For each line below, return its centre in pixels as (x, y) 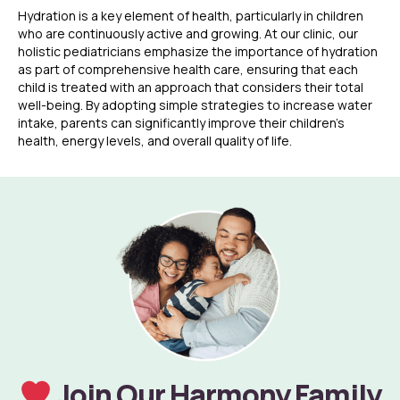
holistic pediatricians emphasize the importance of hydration (198, 52)
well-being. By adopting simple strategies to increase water (195, 105)
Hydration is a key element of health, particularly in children (191, 16)
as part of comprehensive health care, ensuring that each (188, 70)
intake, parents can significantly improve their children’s (181, 123)
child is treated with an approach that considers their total (191, 87)
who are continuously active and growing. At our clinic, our (188, 34)
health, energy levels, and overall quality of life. (155, 141)
